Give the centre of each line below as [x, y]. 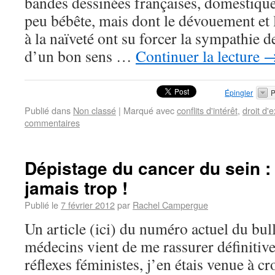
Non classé [95, 110]
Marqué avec [149, 110]
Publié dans [48, 110]
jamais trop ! [76, 188]
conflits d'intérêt [207, 110]
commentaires [52, 122]
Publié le [41, 205]
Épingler [239, 92]
